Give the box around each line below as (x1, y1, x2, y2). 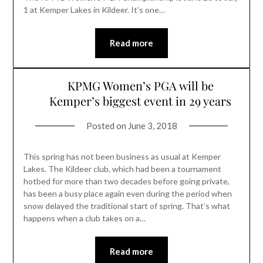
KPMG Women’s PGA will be (67, 77, 214, 93)
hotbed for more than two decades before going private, (23, 176, 230, 186)
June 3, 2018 (127, 120, 177, 131)
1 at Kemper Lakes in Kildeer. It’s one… (23, 4, 165, 15)
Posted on (86, 120, 128, 131)
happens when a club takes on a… (23, 213, 146, 223)
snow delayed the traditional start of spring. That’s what (23, 200, 230, 211)
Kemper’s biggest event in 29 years (49, 92, 231, 109)
